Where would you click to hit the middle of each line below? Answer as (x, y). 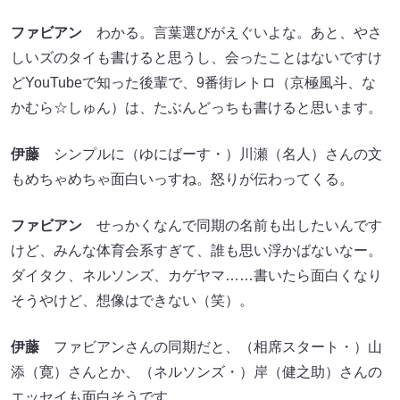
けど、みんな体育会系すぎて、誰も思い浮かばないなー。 (196, 251)
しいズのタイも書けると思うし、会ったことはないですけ (196, 58)
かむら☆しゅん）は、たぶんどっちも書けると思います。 (196, 108)
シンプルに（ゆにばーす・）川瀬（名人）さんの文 (211, 154)
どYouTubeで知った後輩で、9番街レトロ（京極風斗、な (193, 83)
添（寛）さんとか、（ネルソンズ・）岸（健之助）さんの (196, 372)
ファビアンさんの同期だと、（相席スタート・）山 (211, 347)
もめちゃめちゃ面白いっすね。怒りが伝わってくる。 (182, 179)
